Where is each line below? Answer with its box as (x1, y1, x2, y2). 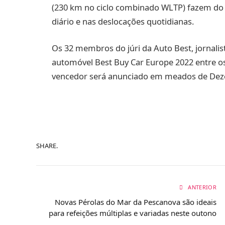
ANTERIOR (186, 183, 216, 191)
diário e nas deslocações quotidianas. (52, 15, 194, 27)
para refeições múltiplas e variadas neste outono (49, 207, 216, 218)
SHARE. (36, 141, 58, 151)
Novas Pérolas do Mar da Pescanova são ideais (55, 196, 216, 207)
